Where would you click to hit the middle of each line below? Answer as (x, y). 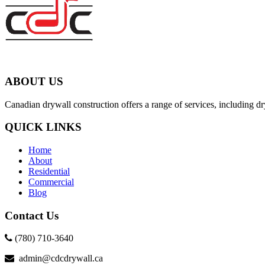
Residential (49, 171)
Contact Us (32, 215)
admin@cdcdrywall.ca (59, 258)
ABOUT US (34, 81)
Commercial (51, 182)
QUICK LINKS (43, 127)
